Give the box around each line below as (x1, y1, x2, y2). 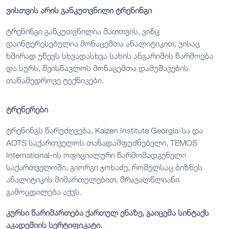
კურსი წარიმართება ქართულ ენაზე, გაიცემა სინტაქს (6, 207, 209, 218)
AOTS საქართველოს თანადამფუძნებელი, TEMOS (6, 137, 197, 148)
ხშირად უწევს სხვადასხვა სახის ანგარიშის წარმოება (6, 50, 213, 61)
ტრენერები (6, 104, 48, 114)
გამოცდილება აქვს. (6, 186, 82, 197)
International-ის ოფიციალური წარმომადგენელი (6, 149, 186, 160)
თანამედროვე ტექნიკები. (6, 75, 104, 85)
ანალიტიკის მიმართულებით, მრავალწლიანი (6, 174, 179, 185)
